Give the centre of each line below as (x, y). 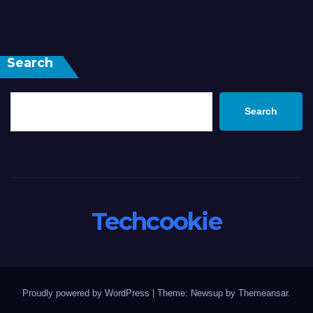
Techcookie (156, 221)
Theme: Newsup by (198, 293)
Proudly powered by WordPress (87, 293)
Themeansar (263, 293)
